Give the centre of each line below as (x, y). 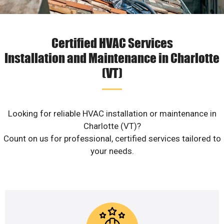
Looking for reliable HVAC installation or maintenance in (112, 114)
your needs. (112, 151)
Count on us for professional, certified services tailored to (112, 139)
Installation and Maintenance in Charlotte (112, 58)
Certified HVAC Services (112, 43)
